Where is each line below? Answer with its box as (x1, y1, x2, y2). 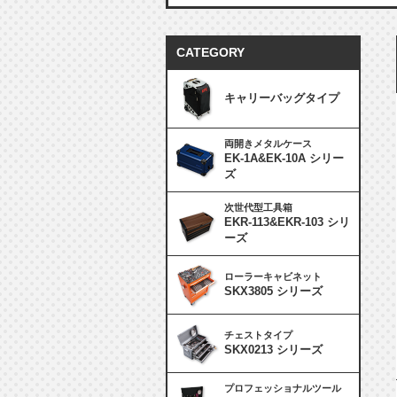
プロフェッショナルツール (224, 383, 341, 393)
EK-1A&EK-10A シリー (224, 152, 344, 165)
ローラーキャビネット (224, 271, 322, 282)
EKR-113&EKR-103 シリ (224, 215, 350, 229)
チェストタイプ (224, 330, 292, 340)
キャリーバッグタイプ (224, 91, 339, 105)
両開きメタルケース (224, 138, 312, 149)
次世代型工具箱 (224, 202, 292, 213)
